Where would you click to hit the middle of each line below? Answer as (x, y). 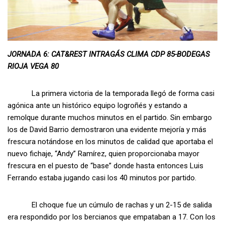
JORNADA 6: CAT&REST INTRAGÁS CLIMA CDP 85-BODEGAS (109, 54)
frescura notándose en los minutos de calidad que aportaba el (110, 141)
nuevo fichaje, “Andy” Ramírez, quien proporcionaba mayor (103, 153)
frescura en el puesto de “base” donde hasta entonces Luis (105, 165)
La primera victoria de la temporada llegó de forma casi (111, 93)
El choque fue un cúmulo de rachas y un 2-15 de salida (110, 205)
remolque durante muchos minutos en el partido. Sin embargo (110, 117)
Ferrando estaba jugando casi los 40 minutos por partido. (102, 178)
